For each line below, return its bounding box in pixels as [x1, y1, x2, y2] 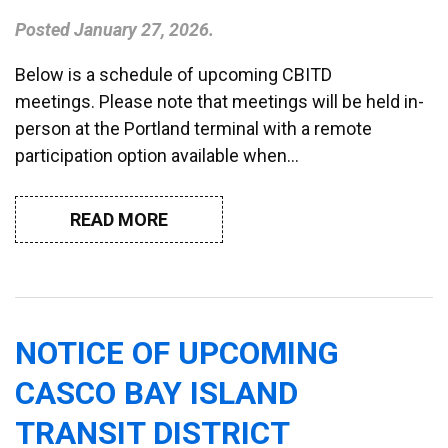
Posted [15, 18, 74, 40]
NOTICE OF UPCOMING [15, 334, 339, 372]
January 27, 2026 [74, 18, 209, 40]
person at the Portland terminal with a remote [15, 117, 372, 139]
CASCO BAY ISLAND [15, 374, 298, 412]
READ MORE [70, 208, 168, 230]
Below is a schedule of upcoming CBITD [15, 63, 332, 85]
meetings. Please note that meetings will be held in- [15, 90, 424, 112]
